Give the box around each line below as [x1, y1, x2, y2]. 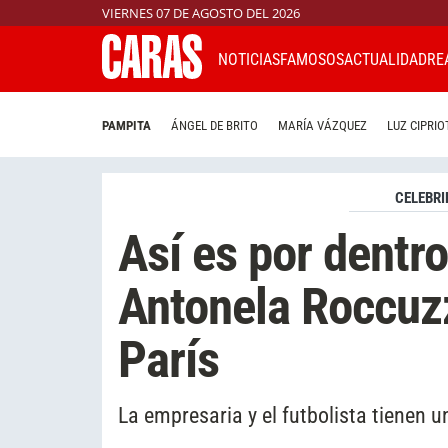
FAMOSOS [280, 49, 344, 69]
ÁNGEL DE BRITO [171, 118, 258, 134]
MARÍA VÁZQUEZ [278, 118, 367, 134]
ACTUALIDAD [344, 49, 427, 69]
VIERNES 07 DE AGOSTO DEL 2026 [102, 4, 300, 22]
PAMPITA [102, 118, 151, 134]
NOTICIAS [218, 49, 280, 69]
